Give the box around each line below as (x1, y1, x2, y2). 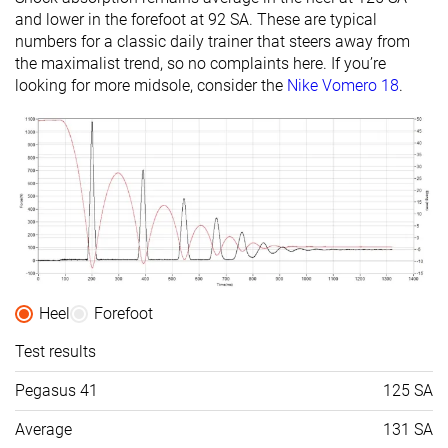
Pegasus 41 (15, 380, 98, 400)
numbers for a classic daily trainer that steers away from (15, 31, 410, 51)
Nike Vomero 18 (287, 75, 399, 95)
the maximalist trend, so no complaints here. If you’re (15, 53, 386, 73)
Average (15, 419, 72, 439)
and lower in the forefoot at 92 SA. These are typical (15, 9, 377, 29)
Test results (15, 341, 96, 361)
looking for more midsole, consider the (15, 75, 287, 95)
